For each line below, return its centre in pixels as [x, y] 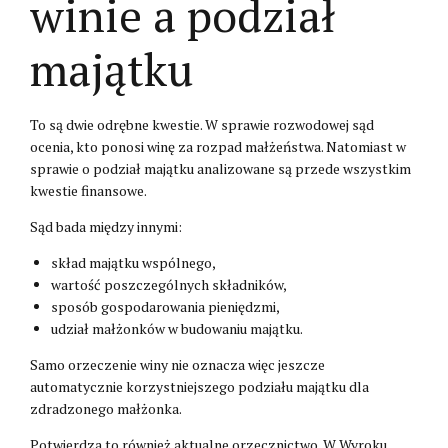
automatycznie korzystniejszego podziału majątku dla [199, 386]
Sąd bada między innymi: [106, 226]
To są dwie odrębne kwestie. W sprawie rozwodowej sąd [202, 124]
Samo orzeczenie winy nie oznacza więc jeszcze [177, 364]
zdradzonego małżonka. [106, 408]
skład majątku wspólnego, [133, 262]
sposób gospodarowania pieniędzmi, [165, 306]
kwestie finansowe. [88, 190]
